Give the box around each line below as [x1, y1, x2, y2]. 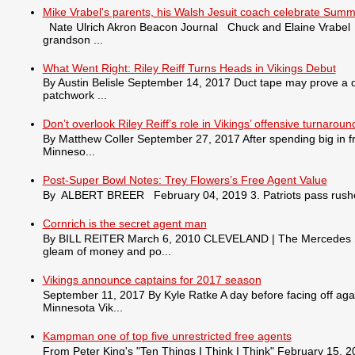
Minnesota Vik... [42, 300, 123, 314]
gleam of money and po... [42, 245, 171, 258]
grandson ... [42, 32, 103, 46]
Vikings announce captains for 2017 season [42, 273, 261, 287]
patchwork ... [42, 89, 107, 102]
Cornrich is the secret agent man [42, 217, 207, 231]
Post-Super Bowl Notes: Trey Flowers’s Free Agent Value [42, 174, 327, 187]
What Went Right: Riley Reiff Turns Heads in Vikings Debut [42, 61, 336, 74]
